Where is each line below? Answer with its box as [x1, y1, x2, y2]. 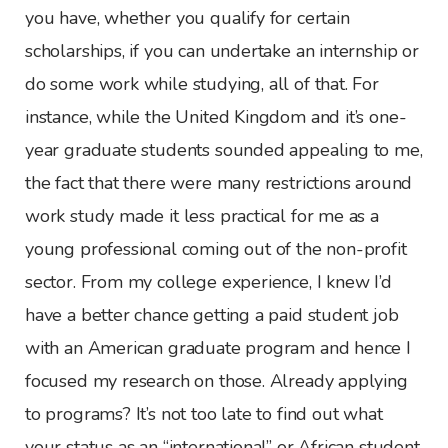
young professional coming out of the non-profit [25, 237, 407, 262]
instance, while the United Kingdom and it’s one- [25, 105, 407, 130]
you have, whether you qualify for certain [25, 6, 350, 31]
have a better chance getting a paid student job [25, 303, 399, 328]
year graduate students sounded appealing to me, [25, 138, 423, 163]
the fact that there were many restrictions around [25, 171, 413, 196]
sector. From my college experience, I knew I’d [25, 270, 392, 295]
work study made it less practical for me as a [25, 204, 379, 229]
